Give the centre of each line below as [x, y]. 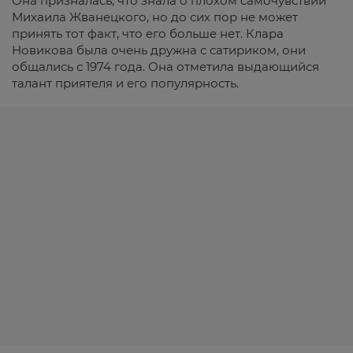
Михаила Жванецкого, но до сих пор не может [155, 17]
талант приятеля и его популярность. [125, 83]
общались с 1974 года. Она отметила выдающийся [165, 67]
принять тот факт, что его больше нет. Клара [148, 33]
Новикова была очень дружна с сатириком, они [159, 50]
